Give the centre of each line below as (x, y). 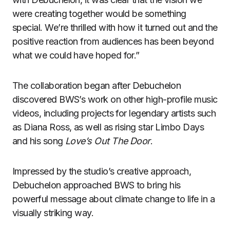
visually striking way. (53, 213)
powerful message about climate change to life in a (113, 199)
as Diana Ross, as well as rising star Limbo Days (108, 127)
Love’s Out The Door (108, 141)
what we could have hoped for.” (76, 55)
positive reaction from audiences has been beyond (113, 41)
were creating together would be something (99, 14)
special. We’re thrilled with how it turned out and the (115, 27)
